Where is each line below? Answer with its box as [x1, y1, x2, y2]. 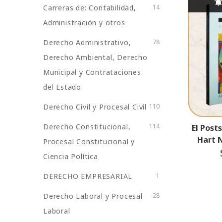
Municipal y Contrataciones [43, 67, 141, 77]
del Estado [43, 82, 81, 92]
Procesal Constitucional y [43, 137, 135, 146]
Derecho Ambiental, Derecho [43, 53, 148, 62]
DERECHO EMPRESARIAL [43, 171, 133, 181]
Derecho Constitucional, [43, 122, 131, 131]
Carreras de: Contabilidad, [43, 3, 136, 12]
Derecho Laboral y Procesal [43, 191, 143, 201]
